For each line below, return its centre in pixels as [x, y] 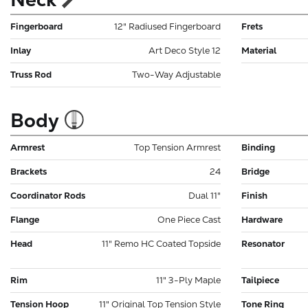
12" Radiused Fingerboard [167, 26]
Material [259, 50]
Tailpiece [260, 280]
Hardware [262, 219]
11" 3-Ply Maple [188, 280]
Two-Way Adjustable [176, 74]
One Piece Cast [189, 219]
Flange [25, 219]
